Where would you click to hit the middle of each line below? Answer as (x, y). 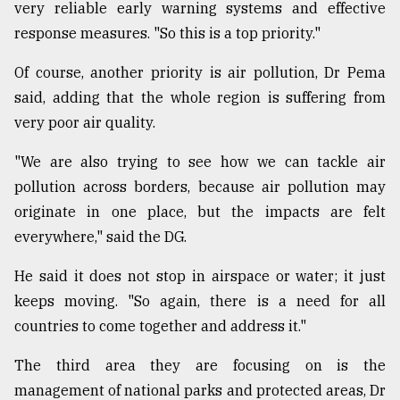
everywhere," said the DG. (100, 237)
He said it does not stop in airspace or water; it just (200, 276)
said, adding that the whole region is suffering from (200, 98)
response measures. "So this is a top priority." (167, 33)
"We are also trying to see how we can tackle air (200, 162)
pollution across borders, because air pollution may (200, 187)
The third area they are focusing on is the (200, 366)
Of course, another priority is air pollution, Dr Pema (200, 73)
